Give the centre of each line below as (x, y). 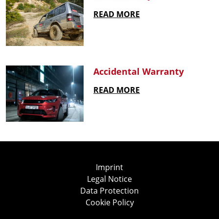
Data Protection (109, 191)
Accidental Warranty (139, 71)
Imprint (109, 167)
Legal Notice (109, 179)
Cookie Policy (109, 202)
